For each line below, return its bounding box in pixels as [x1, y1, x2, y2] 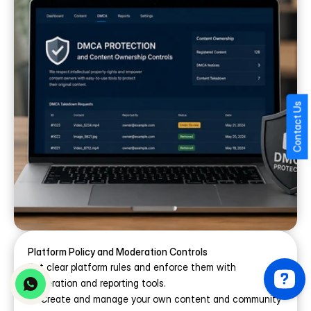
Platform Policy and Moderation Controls [28, 246, 208, 258]
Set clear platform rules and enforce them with [28, 261, 236, 273]
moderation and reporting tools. [28, 277, 166, 289]
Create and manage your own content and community [40, 293, 281, 305]
